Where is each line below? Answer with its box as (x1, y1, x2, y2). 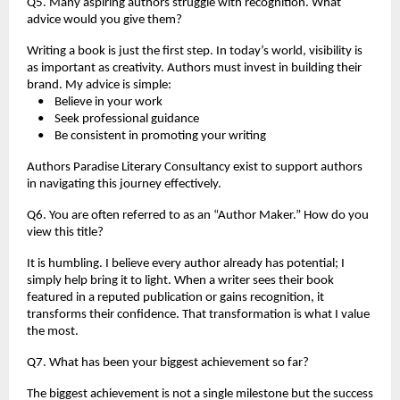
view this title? (27, 225, 104, 239)
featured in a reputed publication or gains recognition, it (27, 290, 324, 304)
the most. (27, 324, 79, 338)
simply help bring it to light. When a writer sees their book (27, 273, 334, 287)
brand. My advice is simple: (27, 78, 171, 92)
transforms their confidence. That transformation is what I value (27, 307, 370, 321)
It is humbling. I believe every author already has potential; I (27, 256, 345, 271)
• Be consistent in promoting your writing (27, 129, 266, 143)
